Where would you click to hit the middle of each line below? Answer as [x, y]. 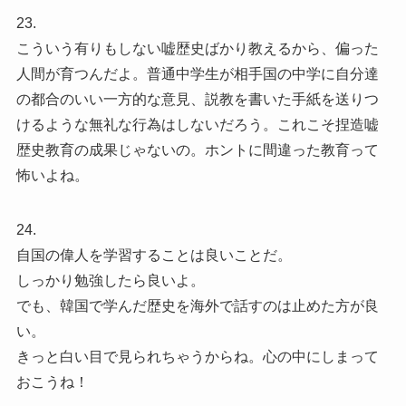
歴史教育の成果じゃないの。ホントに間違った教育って [197, 150]
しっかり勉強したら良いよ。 [110, 280]
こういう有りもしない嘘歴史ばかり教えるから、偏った [197, 48]
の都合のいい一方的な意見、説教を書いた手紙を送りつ [197, 99]
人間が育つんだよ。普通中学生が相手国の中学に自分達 [197, 73]
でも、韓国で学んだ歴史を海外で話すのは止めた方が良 [197, 305]
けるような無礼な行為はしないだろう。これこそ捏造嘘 [197, 124]
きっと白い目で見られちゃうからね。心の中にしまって [197, 356]
